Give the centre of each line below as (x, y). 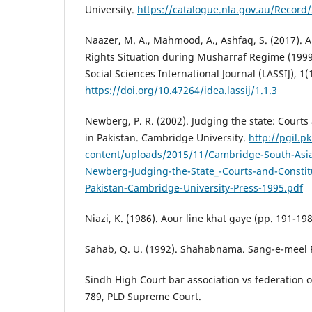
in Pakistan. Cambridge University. (167, 138)
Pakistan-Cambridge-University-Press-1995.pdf (194, 188)
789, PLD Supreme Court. (143, 297)
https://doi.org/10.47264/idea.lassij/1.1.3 (181, 91)
